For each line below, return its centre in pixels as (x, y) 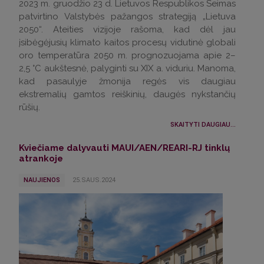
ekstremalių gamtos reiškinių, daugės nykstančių (127, 94)
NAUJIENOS (42, 180)
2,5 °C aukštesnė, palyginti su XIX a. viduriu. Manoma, (127, 68)
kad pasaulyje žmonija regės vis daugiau (127, 81)
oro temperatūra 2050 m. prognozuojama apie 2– (127, 55)
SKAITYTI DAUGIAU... (203, 124)
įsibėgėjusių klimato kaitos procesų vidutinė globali (127, 42)
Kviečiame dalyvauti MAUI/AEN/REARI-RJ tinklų (124, 148)
